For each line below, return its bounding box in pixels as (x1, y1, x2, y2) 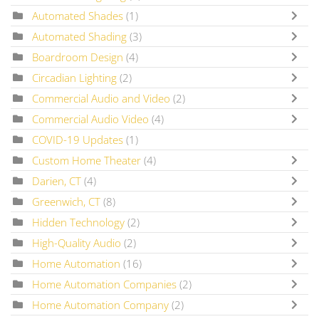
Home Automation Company (32, 297, 169, 312)
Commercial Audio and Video (32, 90, 173, 105)
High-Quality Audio (32, 235, 121, 250)
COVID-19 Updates (32, 132, 123, 147)
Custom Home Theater (32, 152, 141, 167)
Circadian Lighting (32, 70, 117, 85)
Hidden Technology (32, 214, 125, 229)
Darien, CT (32, 173, 81, 188)
